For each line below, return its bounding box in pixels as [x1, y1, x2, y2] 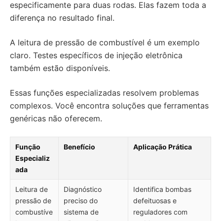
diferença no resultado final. [10, 13, 114, 23]
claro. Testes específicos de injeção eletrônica [10, 50, 183, 60]
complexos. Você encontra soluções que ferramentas [10, 101, 209, 110]
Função [15, 143, 40, 151]
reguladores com [133, 208, 187, 216]
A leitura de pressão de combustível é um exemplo [10, 37, 200, 47]
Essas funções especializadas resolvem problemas [10, 88, 199, 98]
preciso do [64, 196, 98, 205]
